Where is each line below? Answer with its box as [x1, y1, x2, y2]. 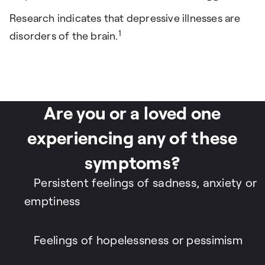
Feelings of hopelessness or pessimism [34, 234, 243, 247]
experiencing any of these [27, 128, 238, 148]
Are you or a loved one [44, 104, 221, 124]
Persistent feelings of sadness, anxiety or [34, 176, 257, 190]
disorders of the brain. [9, 30, 118, 43]
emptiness [24, 195, 80, 208]
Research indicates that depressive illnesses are [9, 12, 241, 25]
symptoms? [84, 153, 181, 173]
